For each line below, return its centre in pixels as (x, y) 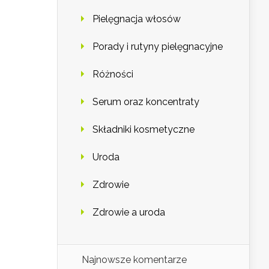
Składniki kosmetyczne (144, 130)
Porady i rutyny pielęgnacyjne (158, 47)
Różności (113, 74)
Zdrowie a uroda (129, 213)
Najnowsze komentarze (134, 260)
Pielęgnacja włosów (137, 19)
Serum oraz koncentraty (146, 102)
